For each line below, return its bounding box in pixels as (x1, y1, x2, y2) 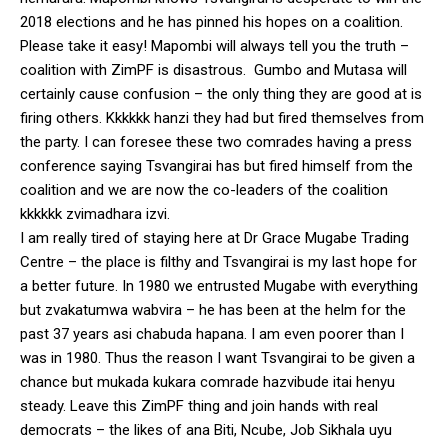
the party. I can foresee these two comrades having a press (20, 132, 412, 151)
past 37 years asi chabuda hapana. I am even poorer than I (20, 324, 404, 343)
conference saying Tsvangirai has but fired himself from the (20, 156, 413, 175)
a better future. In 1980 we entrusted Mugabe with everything (20, 276, 418, 295)
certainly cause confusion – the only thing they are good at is (20, 84, 422, 103)
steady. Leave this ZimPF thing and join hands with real (20, 396, 378, 415)
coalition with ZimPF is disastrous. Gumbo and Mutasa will (20, 60, 407, 79)
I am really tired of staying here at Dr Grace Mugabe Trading (20, 228, 409, 247)
